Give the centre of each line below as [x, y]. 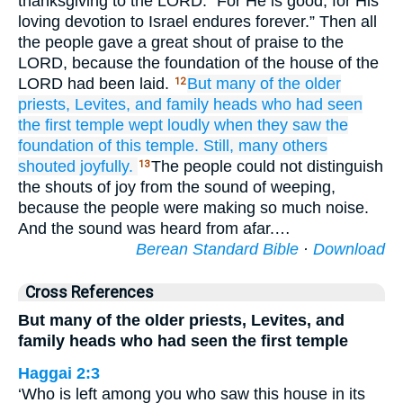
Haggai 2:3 [59, 373]
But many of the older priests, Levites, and [181, 320]
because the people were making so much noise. [193, 208]
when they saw [268, 125]
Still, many [241, 146]
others [305, 146]
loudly [188, 125]
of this [120, 146]
